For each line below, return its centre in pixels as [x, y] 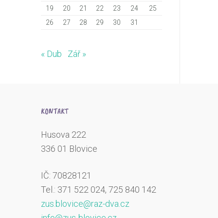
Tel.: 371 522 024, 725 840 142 [99, 189]
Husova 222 [64, 135]
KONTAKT [54, 112]
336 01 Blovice [69, 149]
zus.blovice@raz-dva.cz [85, 203]
